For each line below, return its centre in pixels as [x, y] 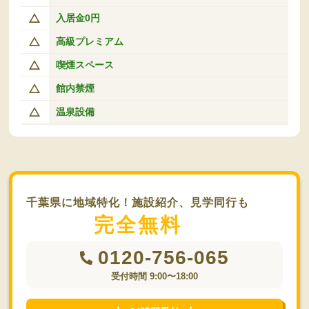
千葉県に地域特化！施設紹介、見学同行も [138, 202]
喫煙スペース [84, 64]
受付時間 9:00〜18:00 [154, 276]
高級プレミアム [89, 41]
